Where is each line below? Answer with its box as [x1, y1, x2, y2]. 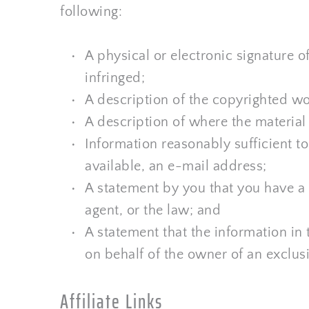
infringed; [85, 70, 145, 86]
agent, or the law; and [85, 203, 221, 218]
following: [60, 4, 122, 19]
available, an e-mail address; [85, 159, 267, 174]
